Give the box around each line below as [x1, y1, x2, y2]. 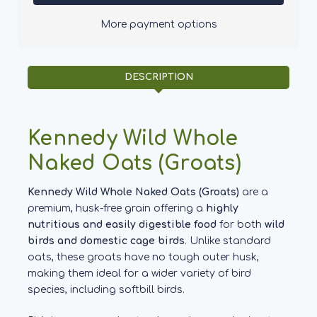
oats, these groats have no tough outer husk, [28, 251, 259, 263]
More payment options [100, 18, 217, 30]
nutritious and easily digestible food [28, 219, 217, 230]
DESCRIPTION [124, 71, 193, 82]
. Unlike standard [185, 235, 271, 246]
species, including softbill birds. [28, 284, 185, 295]
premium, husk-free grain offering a [28, 202, 206, 214]
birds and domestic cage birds [28, 235, 185, 246]
